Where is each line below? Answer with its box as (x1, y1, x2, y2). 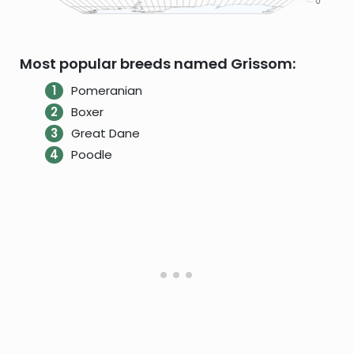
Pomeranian (70, 82, 142, 99)
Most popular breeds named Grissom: (20, 54, 296, 73)
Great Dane (70, 125, 140, 141)
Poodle (70, 146, 112, 163)
